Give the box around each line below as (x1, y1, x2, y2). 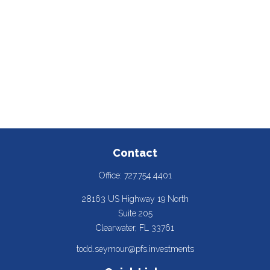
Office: (98, 171, 124, 180)
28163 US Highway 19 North (81, 194, 189, 204)
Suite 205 (118, 209, 152, 218)
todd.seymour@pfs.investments (76, 244, 194, 254)
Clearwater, (96, 223, 137, 233)
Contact (113, 146, 157, 159)
